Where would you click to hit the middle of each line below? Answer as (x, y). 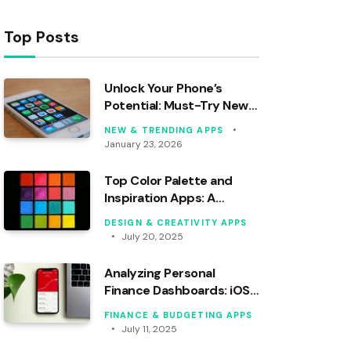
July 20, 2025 (152, 236)
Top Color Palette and (168, 180)
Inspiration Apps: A (160, 197)
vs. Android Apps (155, 307)
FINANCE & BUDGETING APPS (179, 315)
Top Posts (42, 36)
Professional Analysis (166, 215)
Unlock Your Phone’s (163, 88)
